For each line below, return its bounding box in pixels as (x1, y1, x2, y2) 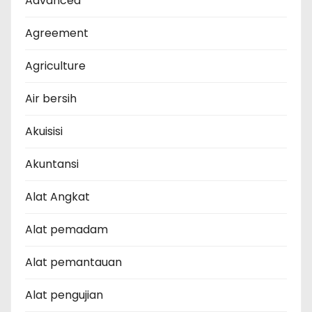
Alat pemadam (25, 221, 108, 238)
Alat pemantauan (25, 254, 122, 271)
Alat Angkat (25, 189, 90, 205)
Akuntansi (25, 156, 79, 173)
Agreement (25, 25, 88, 42)
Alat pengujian (25, 287, 103, 304)
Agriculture (25, 58, 86, 75)
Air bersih (25, 91, 77, 107)
